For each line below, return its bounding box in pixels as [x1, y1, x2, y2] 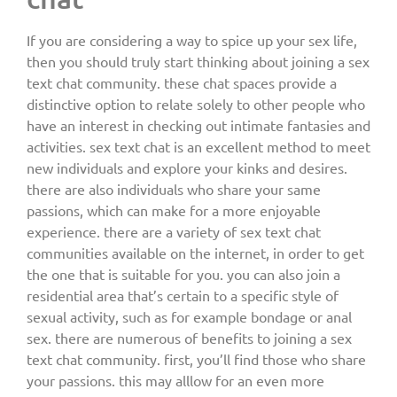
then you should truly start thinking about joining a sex [27, 51, 370, 70]
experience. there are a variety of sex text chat [27, 222, 321, 240]
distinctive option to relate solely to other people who [27, 94, 365, 113]
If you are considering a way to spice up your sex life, [27, 30, 357, 49]
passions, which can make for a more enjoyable [27, 200, 321, 219]
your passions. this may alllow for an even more [27, 370, 324, 389]
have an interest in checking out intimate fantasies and [27, 115, 370, 134]
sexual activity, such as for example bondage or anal [27, 307, 352, 325]
